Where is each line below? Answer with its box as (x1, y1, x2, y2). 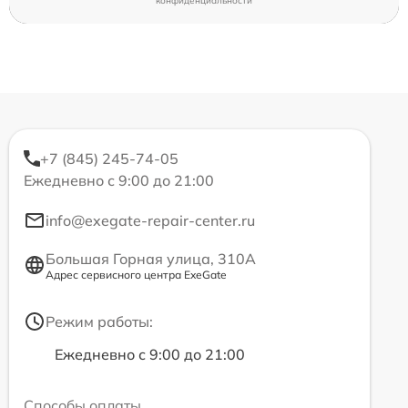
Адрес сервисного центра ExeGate (46, 267, 227, 281)
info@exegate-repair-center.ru (46, 210, 255, 229)
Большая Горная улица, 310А (46, 249, 256, 268)
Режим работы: (46, 311, 153, 331)
